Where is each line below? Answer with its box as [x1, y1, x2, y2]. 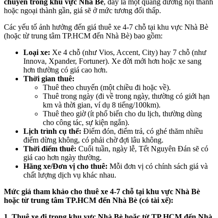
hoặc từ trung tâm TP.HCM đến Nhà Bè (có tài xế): [4, 196, 173, 205]
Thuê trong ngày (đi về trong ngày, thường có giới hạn [43, 92, 210, 101]
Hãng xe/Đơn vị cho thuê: [23, 162, 108, 171]
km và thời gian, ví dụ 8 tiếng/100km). [43, 101, 161, 109]
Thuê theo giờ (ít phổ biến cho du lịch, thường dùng [43, 109, 202, 118]
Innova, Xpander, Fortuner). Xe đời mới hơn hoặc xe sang [23, 57, 201, 66]
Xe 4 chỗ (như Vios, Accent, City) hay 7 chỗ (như [50, 48, 206, 57]
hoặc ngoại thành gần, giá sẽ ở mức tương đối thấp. [4, 6, 161, 15]
